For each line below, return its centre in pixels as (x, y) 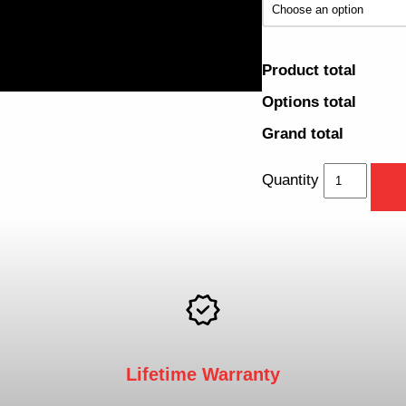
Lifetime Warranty (203, 374)
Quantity (290, 180)
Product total (309, 71)
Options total (309, 102)
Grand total (303, 134)
